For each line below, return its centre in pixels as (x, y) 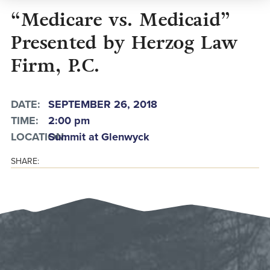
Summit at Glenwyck (99, 137)
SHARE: (25, 161)
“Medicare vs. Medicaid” (121, 20)
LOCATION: (39, 137)
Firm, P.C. (55, 66)
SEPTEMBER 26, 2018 (102, 104)
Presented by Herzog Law (124, 43)
